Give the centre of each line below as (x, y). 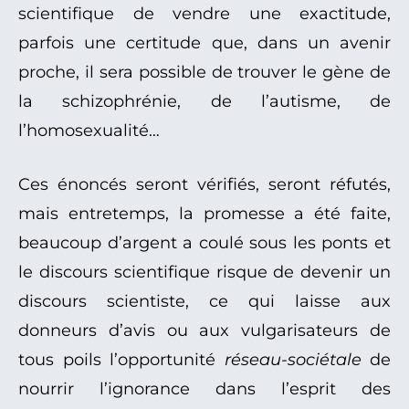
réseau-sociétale (293, 360)
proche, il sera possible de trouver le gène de (204, 73)
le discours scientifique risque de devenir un (204, 273)
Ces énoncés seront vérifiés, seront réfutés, (204, 185)
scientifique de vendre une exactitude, (204, 14)
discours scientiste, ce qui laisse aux (204, 302)
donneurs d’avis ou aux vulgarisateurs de (204, 331)
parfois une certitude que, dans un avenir (204, 43)
